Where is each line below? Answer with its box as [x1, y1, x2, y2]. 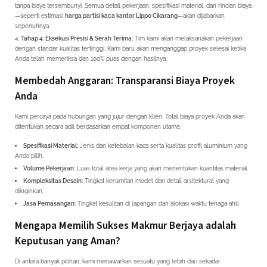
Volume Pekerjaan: [23, 164, 75, 172]
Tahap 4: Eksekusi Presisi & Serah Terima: [21, 35, 133, 42]
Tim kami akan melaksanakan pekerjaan [133, 35, 243, 42]
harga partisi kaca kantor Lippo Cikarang [65, 12, 178, 19]
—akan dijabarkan [178, 12, 225, 19]
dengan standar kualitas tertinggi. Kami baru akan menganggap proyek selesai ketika [15, 45, 246, 52]
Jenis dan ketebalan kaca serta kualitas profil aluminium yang [78, 142, 247, 149]
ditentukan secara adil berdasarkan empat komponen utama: [15, 123, 181, 130]
